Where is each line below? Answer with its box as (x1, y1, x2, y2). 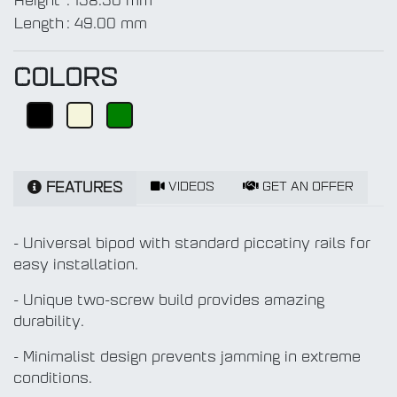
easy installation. (13, 259, 138, 274)
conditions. (13, 372, 92, 387)
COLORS (13, 67, 118, 93)
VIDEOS (165, 181, 214, 195)
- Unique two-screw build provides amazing (13, 294, 324, 309)
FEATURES (42, 182, 122, 197)
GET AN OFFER (259, 181, 354, 195)
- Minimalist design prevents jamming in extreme (13, 351, 361, 366)
